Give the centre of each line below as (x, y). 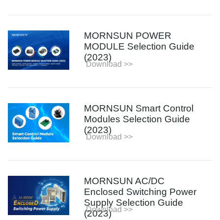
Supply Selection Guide (134, 202)
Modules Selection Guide (137, 119)
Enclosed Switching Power (140, 192)
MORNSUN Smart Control (139, 108)
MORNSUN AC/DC (124, 181)
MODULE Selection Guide (139, 46)
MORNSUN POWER (128, 35)
